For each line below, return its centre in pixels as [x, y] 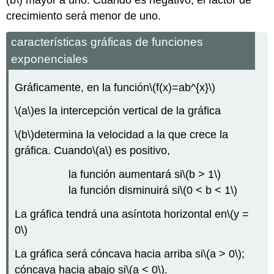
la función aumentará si [126, 174]
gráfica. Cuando [54, 151]
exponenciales [50, 59]
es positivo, [141, 151]
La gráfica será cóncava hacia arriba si [109, 254]
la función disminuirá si [124, 190]
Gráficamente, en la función [82, 87]
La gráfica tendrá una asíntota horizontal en [121, 214]
